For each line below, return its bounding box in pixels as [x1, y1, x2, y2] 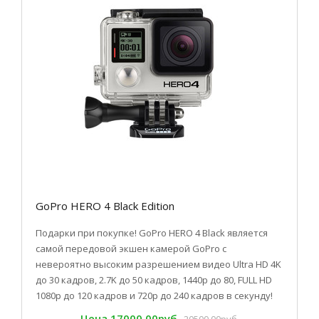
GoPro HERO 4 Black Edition [36, 199, 174, 213]
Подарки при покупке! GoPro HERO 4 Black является [36, 226, 268, 239]
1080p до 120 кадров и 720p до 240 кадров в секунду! [36, 289, 273, 302]
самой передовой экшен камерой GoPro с [36, 242, 226, 255]
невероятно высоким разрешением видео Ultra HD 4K [36, 258, 281, 271]
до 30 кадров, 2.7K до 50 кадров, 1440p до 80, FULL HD [36, 273, 272, 286]
